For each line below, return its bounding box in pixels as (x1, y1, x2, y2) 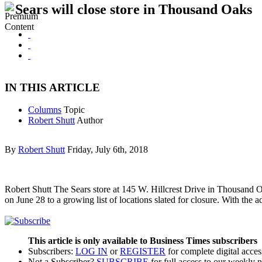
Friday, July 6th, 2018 (67, 144, 148, 155)
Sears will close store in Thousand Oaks (15, 2, 252, 17)
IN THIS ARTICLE (5, 81, 100, 94)
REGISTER (120, 246, 166, 256)
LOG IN (75, 246, 108, 256)
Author (77, 115, 103, 126)
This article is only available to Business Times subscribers (28, 235, 257, 246)
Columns (28, 105, 61, 115)
